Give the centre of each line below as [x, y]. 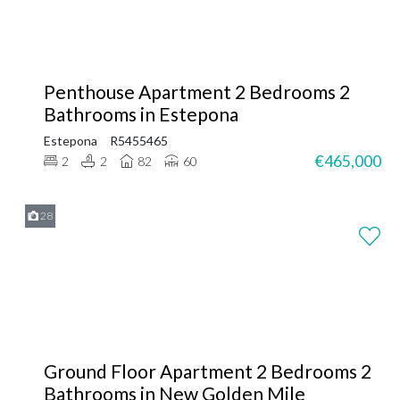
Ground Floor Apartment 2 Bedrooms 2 [208, 371]
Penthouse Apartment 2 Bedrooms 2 [197, 91]
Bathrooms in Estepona [141, 113]
